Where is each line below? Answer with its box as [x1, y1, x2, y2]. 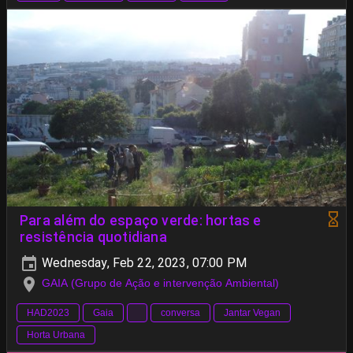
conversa [161, 307, 200, 318]
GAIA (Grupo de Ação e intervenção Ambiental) [42, 277, 280, 290]
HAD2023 [27, 307, 69, 318]
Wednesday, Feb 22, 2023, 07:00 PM [39, 255, 247, 271]
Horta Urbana [27, 329, 85, 340]
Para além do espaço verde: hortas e [20, 213, 262, 229]
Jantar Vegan [224, 307, 281, 318]
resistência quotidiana [20, 229, 167, 246]
